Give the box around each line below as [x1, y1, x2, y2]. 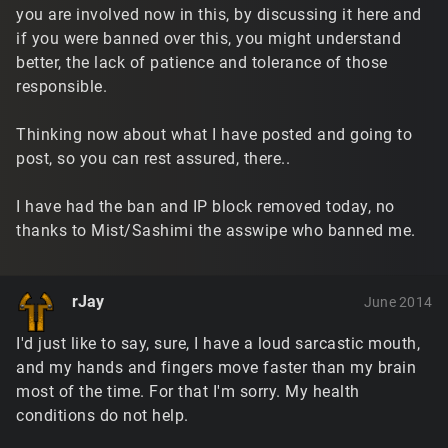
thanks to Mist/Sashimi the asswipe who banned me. [16, 220, 416, 240]
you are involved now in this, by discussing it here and [16, 4, 422, 24]
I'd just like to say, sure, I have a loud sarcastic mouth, [16, 333, 420, 353]
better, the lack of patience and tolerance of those [16, 52, 388, 72]
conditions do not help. [16, 405, 189, 425]
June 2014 [363, 293, 433, 310]
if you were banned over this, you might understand [16, 28, 401, 48]
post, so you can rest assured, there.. [16, 148, 290, 168]
